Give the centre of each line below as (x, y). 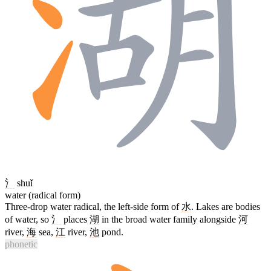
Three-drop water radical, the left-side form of (93, 206)
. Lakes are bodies (226, 206)
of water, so (28, 219)
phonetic (21, 244)
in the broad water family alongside (169, 219)
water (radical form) (43, 195)
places (75, 219)
